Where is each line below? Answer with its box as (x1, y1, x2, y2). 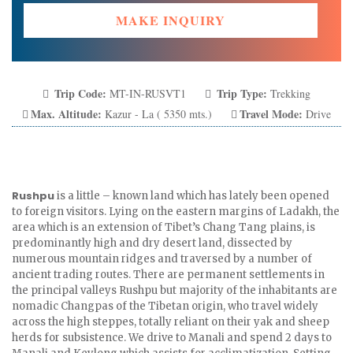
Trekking (267, 86, 310, 101)
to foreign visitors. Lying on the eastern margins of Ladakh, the (12, 205, 340, 218)
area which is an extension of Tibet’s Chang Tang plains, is (12, 221, 315, 234)
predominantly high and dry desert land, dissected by (12, 236, 292, 250)
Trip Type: (214, 85, 267, 102)
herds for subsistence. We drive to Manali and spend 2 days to (12, 331, 332, 344)
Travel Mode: (240, 106, 303, 122)
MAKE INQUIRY (116, 11, 225, 29)
